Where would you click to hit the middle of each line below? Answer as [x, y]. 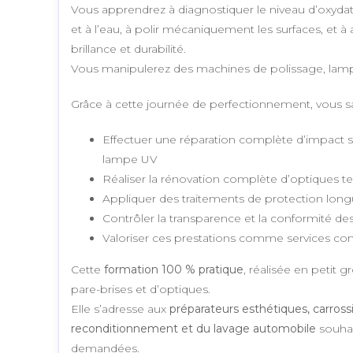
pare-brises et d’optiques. [141, 289]
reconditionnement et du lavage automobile [193, 329]
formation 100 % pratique [174, 269]
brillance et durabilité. [128, 49]
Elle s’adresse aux [120, 309]
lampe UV [130, 159]
